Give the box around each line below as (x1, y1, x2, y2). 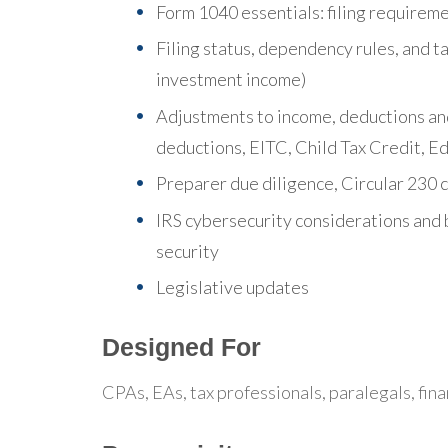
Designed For (102, 332, 261, 361)
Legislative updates (156, 275, 309, 298)
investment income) (156, 68, 306, 91)
